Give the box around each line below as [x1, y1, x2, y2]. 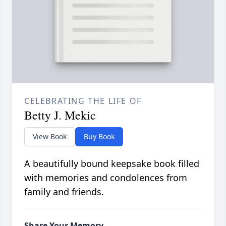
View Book [33, 132, 67, 142]
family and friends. [24, 186, 104, 198]
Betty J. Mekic [24, 107, 96, 124]
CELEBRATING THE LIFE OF [24, 95, 142, 107]
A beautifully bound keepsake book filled [24, 157, 199, 170]
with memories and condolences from [24, 172, 187, 184]
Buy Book [84, 132, 115, 142]
